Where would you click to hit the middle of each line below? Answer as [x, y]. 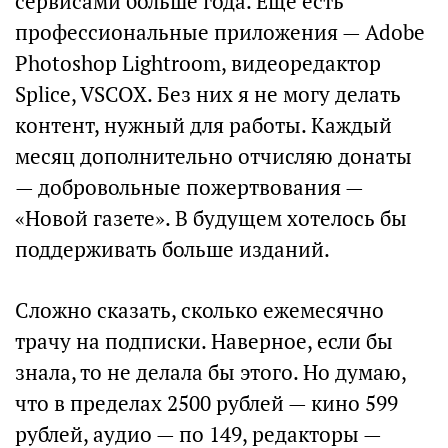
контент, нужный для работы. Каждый [203, 125]
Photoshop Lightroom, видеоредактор [198, 63]
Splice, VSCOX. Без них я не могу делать [208, 94]
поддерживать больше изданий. [172, 249]
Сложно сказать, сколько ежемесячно [199, 310]
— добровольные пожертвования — [189, 187]
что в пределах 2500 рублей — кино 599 [206, 403]
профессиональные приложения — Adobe [220, 32]
